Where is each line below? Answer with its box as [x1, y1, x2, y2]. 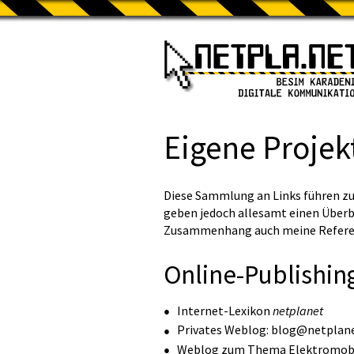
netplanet [273, 303, 323, 319]
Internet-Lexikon [177, 303, 273, 319]
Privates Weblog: [177, 322, 271, 338]
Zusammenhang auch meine [164, 222, 318, 239]
